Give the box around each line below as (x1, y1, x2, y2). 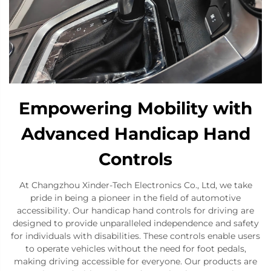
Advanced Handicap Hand (21, 123, 250, 145)
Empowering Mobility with (19, 98, 252, 119)
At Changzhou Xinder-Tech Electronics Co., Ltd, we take (19, 180, 252, 191)
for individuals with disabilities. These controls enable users (11, 230, 260, 242)
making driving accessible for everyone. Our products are (14, 256, 257, 267)
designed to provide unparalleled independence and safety (12, 218, 259, 229)
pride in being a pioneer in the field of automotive (30, 192, 241, 204)
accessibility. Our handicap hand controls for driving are (17, 205, 254, 217)
